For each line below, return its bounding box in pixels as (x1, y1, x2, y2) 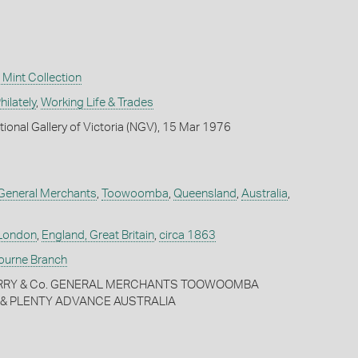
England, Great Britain (41, 229, 154, 242)
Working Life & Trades (40, 97, 153, 109)
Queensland (173, 188, 237, 201)
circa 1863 (158, 229, 216, 242)
